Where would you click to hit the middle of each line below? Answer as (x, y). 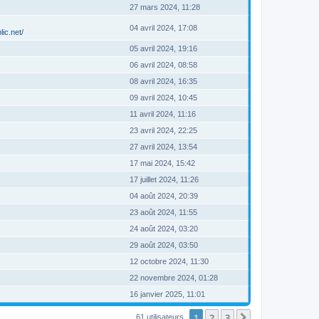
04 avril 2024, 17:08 (163, 28)
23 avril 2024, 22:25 (163, 130)
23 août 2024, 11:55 (163, 212)
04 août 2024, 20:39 (164, 196)
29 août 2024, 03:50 (164, 245)
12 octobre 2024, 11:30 (169, 261)
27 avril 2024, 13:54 (163, 147)
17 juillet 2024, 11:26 (164, 179)
